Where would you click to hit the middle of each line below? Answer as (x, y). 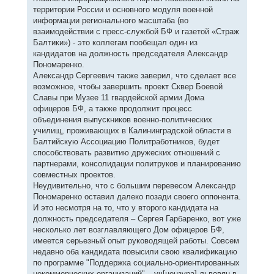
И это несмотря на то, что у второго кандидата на (125, 207)
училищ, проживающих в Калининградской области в (132, 130)
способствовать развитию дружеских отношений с (126, 152)
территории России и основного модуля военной (123, 9)
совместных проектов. (74, 174)
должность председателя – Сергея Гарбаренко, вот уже (137, 218)
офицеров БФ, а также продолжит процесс (112, 108)
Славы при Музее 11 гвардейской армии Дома (118, 97)
